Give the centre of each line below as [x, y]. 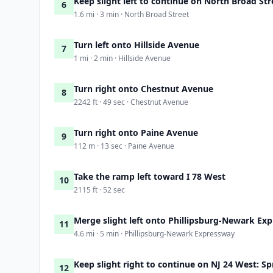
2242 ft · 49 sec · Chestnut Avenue [131, 102]
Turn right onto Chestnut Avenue [144, 88]
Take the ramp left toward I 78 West [150, 176]
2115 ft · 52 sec [99, 190]
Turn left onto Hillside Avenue [136, 44]
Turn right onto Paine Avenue [136, 132]
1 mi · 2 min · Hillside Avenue [122, 58]
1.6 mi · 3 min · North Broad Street [131, 14]
